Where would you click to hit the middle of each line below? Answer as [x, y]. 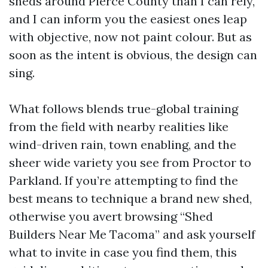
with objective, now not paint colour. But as [130, 37]
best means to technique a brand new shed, [130, 198]
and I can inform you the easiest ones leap [128, 19]
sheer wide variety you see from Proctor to [130, 162]
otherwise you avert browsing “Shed [111, 216]
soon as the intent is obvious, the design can [133, 55]
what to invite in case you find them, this [123, 252]
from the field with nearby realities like [119, 127]
